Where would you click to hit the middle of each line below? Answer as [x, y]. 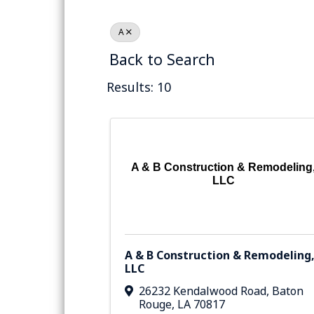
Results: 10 [139, 87]
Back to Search [162, 60]
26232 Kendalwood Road [203, 291]
